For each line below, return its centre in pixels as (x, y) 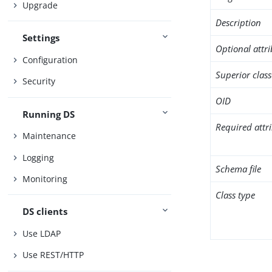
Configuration (50, 59)
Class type (236, 195)
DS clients (45, 212)
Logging (39, 157)
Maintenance (49, 136)
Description (239, 22)
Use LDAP (42, 233)
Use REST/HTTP (53, 255)
